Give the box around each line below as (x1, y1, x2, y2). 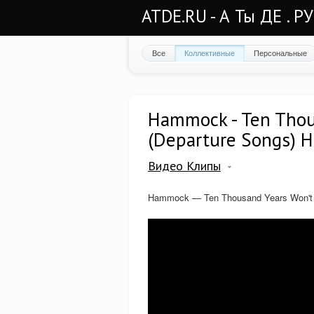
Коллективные (184, 47, 235, 58)
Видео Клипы (148, 158, 221, 174)
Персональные (254, 47, 307, 58)
